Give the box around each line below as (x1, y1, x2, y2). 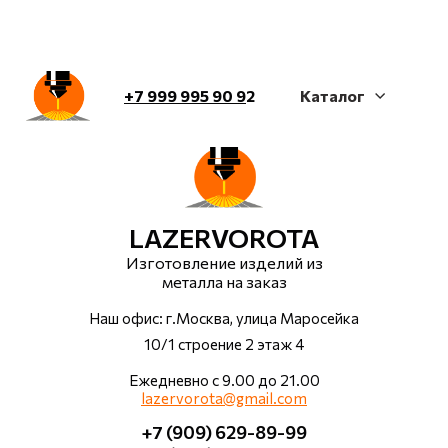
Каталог (300, 86, 365, 105)
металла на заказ (161, 271, 287, 291)
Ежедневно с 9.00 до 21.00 (128, 370, 320, 389)
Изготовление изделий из (125, 252, 323, 272)
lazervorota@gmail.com (141, 388, 307, 407)
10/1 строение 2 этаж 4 (144, 334, 304, 353)
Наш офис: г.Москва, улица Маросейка (89, 308, 359, 327)
